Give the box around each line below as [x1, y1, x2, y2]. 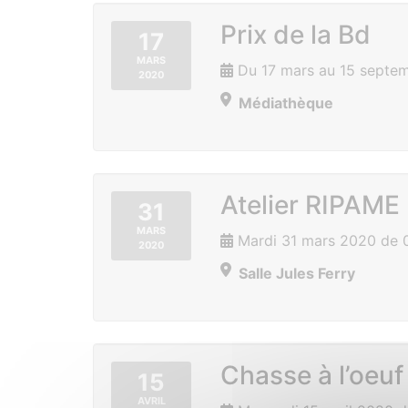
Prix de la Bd [220, 19, 371, 50]
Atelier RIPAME [220, 189, 400, 220]
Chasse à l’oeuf [220, 360, 403, 391]
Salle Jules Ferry [239, 264, 355, 282]
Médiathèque [239, 94, 333, 112]
